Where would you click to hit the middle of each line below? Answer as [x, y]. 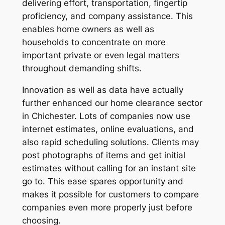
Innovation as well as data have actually [102, 90]
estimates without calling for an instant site [109, 168]
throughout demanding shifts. [82, 69]
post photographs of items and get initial [103, 155]
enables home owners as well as [88, 29]
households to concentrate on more [94, 42]
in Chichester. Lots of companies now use [106, 116]
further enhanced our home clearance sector [112, 103]
